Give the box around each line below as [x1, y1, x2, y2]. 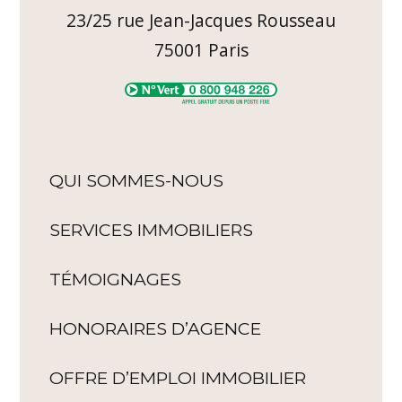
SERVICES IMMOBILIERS [49, 218, 254, 240]
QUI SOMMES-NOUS [49, 169, 224, 191]
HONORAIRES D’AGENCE [49, 318, 262, 340]
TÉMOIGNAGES [49, 268, 182, 291]
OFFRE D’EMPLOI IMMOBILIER [49, 367, 307, 389]
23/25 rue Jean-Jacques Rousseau [66, 7, 336, 32]
